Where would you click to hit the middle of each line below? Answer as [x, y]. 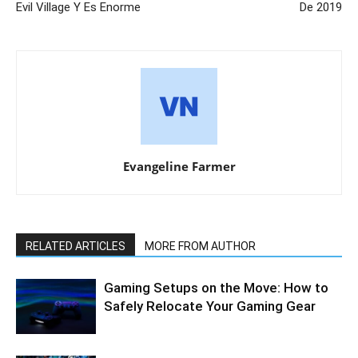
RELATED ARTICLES [76, 247]
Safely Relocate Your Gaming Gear [211, 306]
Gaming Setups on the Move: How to [216, 288]
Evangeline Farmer [179, 167]
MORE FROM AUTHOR [200, 247]
